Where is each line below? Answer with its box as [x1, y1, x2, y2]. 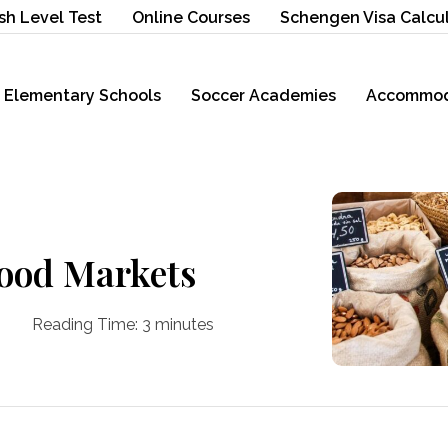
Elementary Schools [4, 85, 161, 105]
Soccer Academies [191, 85, 336, 105]
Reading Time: [32, 314, 139, 334]
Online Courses [131, 8, 250, 27]
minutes [155, 314, 215, 334]
